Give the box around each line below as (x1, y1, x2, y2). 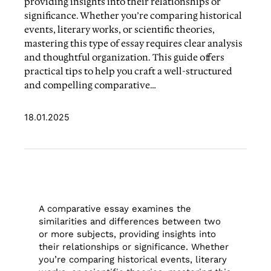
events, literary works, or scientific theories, (24, 23, 215, 36)
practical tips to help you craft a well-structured (24, 65, 233, 77)
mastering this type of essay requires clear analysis (24, 37, 243, 50)
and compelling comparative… (24, 79, 157, 91)
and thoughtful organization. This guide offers (24, 51, 225, 64)
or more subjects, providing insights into (39, 229, 217, 240)
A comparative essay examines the (39, 203, 192, 215)
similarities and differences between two (39, 216, 221, 227)
